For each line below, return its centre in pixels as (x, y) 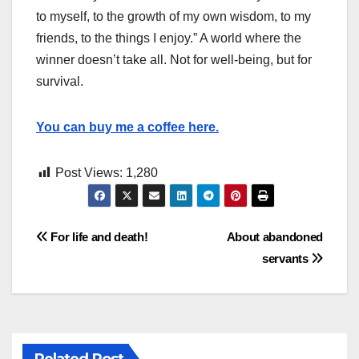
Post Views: (89, 173)
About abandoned (274, 237)
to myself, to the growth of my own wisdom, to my (173, 17)
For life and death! (98, 237)
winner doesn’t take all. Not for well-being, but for (174, 60)
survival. (60, 82)
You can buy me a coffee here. (127, 127)
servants (287, 259)
